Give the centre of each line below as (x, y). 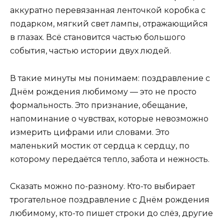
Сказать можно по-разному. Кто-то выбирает (102, 186)
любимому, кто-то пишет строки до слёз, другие (111, 213)
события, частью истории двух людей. (90, 51)
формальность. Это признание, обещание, (98, 105)
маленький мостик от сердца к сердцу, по (100, 145)
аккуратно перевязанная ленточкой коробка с (108, 10)
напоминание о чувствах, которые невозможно (109, 118)
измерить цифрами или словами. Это (90, 132)
